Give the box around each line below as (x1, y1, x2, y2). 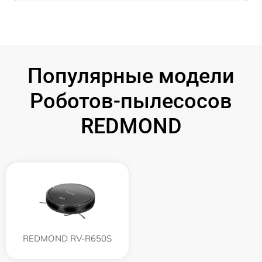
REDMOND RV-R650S (23, 233, 112, 244)
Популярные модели (27, 64, 235, 89)
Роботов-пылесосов (30, 89, 232, 114)
